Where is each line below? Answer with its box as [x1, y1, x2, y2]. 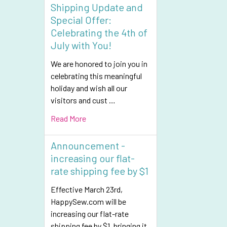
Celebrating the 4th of [51, 26, 147, 39]
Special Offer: [51, 14, 111, 26]
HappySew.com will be [51, 197, 126, 206]
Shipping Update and [51, 1, 143, 13]
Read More [51, 113, 86, 123]
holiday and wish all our [51, 83, 127, 93]
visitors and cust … [51, 95, 116, 105]
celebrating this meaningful [51, 71, 142, 81]
